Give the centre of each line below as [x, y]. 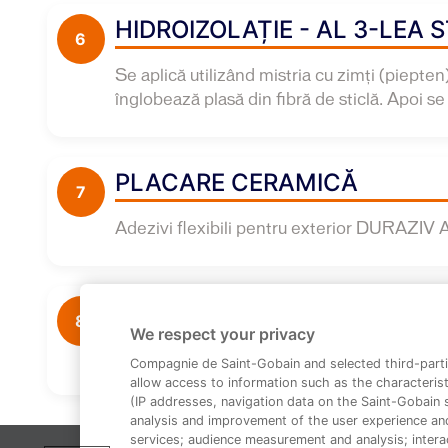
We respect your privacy [222, 334]
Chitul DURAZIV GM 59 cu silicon [245, 357]
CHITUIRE [170, 311]
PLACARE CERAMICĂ [236, 182]
